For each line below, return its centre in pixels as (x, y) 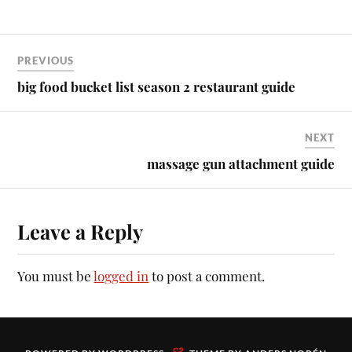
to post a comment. (207, 276)
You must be (56, 276)
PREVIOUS (46, 60)
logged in (121, 276)
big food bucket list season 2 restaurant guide (157, 86)
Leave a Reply (81, 231)
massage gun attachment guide (240, 163)
